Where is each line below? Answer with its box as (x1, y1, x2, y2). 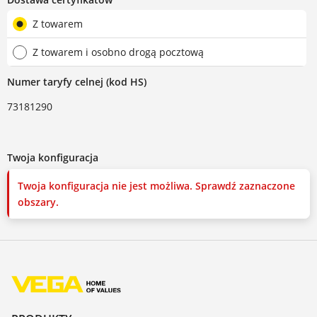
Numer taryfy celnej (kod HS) (7, 75, 146, 89)
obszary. (18, 195, 59, 209)
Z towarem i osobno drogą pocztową (33, 45, 204, 59)
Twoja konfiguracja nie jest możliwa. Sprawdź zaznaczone (18, 179, 295, 193)
